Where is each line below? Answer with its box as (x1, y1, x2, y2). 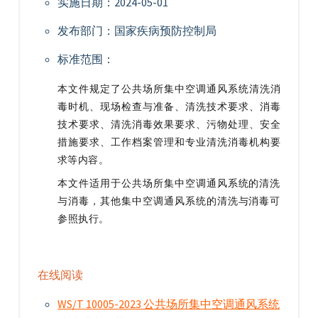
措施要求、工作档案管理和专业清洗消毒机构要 (57, 134, 280, 148)
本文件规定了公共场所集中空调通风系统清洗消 (57, 81, 280, 95)
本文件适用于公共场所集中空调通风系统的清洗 (57, 175, 280, 190)
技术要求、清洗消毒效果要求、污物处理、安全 (57, 116, 280, 131)
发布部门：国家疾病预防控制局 (57, 23, 216, 38)
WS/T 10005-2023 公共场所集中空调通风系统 (57, 297, 280, 311)
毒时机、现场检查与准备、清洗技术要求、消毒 (57, 99, 280, 113)
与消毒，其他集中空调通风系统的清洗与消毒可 (57, 193, 280, 207)
